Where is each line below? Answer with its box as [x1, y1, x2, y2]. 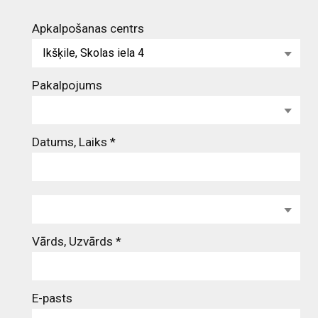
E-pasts [32, 291, 72, 305]
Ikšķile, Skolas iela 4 [43, 46, 144, 60]
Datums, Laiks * [32, 135, 116, 149]
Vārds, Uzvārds [32, 234, 116, 248]
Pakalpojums [32, 78, 102, 92]
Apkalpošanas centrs [32, 21, 144, 35]
